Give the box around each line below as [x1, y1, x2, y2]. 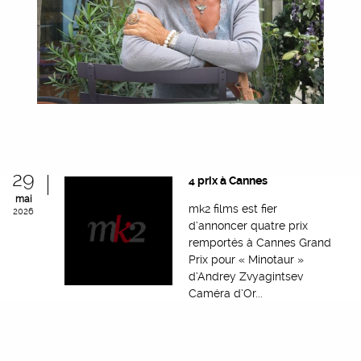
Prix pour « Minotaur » [188, 253, 304, 267]
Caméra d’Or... [188, 287, 263, 301]
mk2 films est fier [188, 202, 277, 216]
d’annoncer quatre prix [188, 219, 308, 233]
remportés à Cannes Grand [188, 236, 331, 250]
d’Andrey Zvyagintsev [188, 270, 303, 284]
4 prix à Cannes [188, 174, 268, 188]
